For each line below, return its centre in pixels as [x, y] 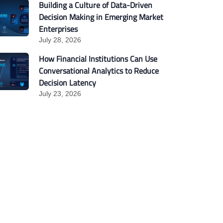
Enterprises [58, 29]
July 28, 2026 [60, 40]
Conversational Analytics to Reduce [99, 71]
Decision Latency [68, 83]
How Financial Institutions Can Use [98, 59]
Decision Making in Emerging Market [101, 17]
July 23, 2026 [60, 94]
